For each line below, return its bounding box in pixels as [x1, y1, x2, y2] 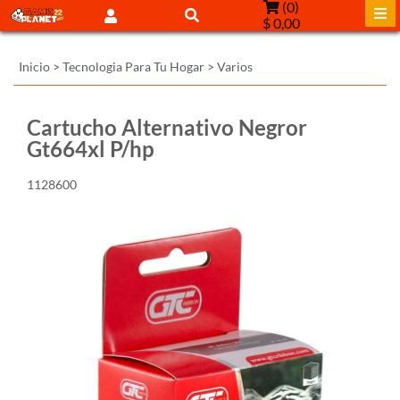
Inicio [19, 59, 50, 74]
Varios [217, 59, 253, 74]
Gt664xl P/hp [27, 136, 154, 162]
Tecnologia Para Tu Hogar [62, 59, 204, 74]
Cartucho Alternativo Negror [27, 114, 307, 140]
